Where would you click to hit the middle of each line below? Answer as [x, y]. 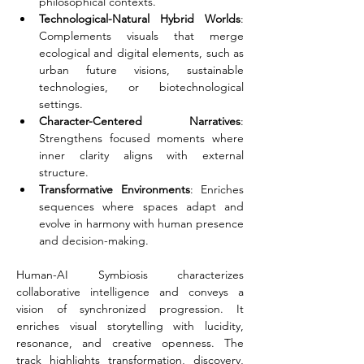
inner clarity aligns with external [141, 155]
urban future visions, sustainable [141, 70]
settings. [61, 104]
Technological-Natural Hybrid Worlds [140, 19]
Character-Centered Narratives [140, 121]
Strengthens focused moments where [141, 138]
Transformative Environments [115, 189]
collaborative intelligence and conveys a [130, 292]
